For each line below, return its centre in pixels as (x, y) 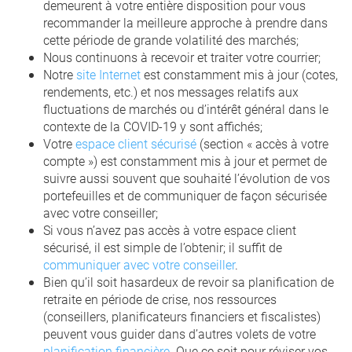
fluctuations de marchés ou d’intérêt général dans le (186, 109)
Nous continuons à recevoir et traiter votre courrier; (182, 57)
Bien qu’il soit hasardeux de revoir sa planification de (189, 282)
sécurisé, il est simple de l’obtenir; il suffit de (163, 247)
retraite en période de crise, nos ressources (160, 299)
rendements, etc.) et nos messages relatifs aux (171, 92)
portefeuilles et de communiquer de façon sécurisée (185, 195)
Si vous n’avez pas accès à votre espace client (170, 230)
